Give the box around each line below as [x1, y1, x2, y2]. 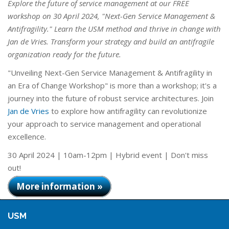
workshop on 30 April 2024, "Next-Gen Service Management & [8, 11, 215, 21]
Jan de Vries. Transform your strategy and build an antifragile [8, 36, 214, 47]
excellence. [8, 131, 46, 142]
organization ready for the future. [8, 49, 121, 59]
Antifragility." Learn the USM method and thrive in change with [8, 24, 221, 34]
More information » [16, 180, 103, 192]
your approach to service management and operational [8, 119, 201, 129]
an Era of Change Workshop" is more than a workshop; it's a [8, 80, 217, 90]
